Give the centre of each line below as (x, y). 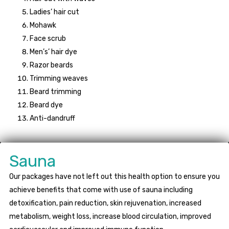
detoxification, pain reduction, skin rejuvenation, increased (105, 203)
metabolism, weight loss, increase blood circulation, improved (110, 217)
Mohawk (43, 26)
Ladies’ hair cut (54, 12)
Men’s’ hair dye (53, 52)
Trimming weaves (59, 79)
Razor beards (51, 65)
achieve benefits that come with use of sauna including (101, 190)
